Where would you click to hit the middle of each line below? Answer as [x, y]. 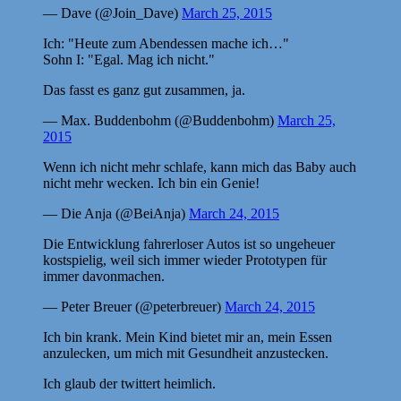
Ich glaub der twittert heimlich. [129, 383]
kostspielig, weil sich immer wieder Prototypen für [185, 260]
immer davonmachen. [104, 276]
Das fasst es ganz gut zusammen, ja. [144, 90]
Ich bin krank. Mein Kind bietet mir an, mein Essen [188, 337]
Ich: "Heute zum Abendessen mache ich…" [166, 43]
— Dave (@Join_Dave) [112, 13]
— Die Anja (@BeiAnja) [116, 213]
